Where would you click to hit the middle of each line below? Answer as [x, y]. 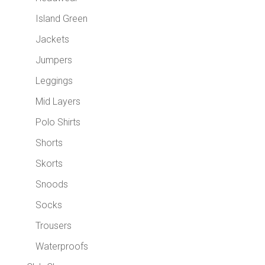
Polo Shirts [58, 122]
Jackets [52, 39]
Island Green [61, 18]
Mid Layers [58, 101]
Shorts [49, 143]
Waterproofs [62, 246]
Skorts [49, 163]
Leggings [54, 80]
